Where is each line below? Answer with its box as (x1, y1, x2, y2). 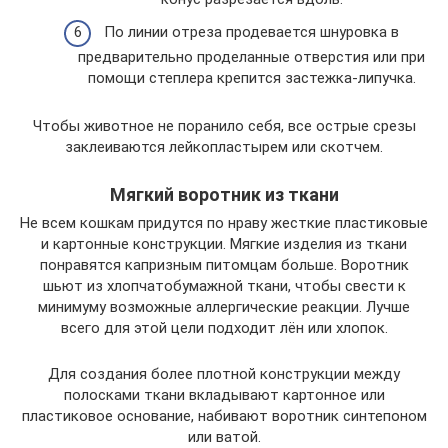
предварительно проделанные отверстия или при (78, 48, 425, 67)
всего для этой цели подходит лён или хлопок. (60, 319, 388, 338)
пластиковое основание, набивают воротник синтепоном (21, 407, 427, 426)
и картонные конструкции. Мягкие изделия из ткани (41, 235, 407, 254)
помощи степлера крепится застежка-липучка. (87, 69, 416, 88)
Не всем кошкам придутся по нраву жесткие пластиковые (20, 214, 428, 233)
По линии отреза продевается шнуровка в (104, 23, 399, 42)
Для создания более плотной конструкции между (48, 365, 400, 384)
